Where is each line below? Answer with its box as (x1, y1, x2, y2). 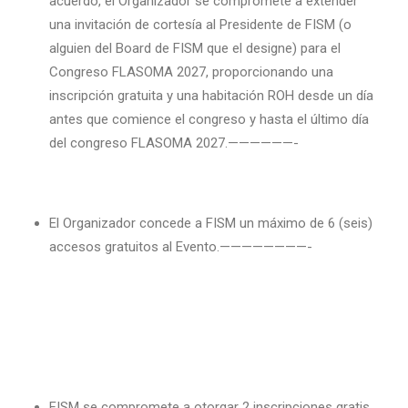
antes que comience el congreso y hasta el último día (49, 111, 369, 127)
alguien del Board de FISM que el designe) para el (49, 40, 341, 56)
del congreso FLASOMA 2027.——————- (49, 135, 299, 151)
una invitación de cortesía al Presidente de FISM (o (49, 16, 352, 33)
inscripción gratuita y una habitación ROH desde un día (49, 87, 373, 104)
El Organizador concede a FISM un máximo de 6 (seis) (49, 215, 372, 231)
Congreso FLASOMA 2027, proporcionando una (49, 64, 333, 80)
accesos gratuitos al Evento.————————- (49, 239, 312, 255)
